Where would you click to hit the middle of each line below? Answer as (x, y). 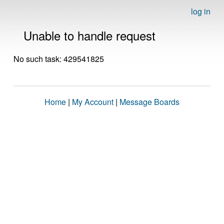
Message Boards (149, 102)
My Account (93, 102)
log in (201, 11)
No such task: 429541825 (59, 59)
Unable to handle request (89, 35)
